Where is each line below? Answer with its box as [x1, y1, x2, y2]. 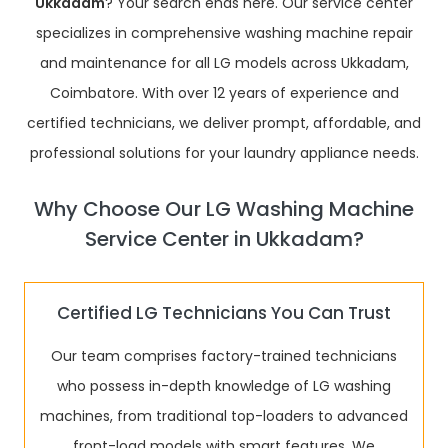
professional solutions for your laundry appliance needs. [29, 143, 419, 163]
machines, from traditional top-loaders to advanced [40, 406, 408, 426]
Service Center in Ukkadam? [84, 225, 364, 253]
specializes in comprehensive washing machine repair [35, 23, 413, 43]
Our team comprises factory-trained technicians [51, 346, 397, 366]
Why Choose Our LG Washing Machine [34, 195, 414, 223]
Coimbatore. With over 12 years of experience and [49, 83, 399, 103]
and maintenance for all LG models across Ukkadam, [39, 53, 409, 73]
